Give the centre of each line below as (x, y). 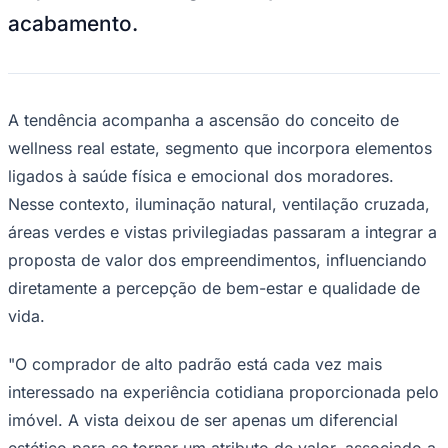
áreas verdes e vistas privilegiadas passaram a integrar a (222, 231)
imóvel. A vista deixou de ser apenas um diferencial (203, 419)
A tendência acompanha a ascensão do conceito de (203, 119)
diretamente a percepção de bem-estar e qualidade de (214, 287)
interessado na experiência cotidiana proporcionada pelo (223, 391)
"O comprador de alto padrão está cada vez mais (195, 363)
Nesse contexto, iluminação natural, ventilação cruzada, (219, 203)
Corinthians (44, 95)
